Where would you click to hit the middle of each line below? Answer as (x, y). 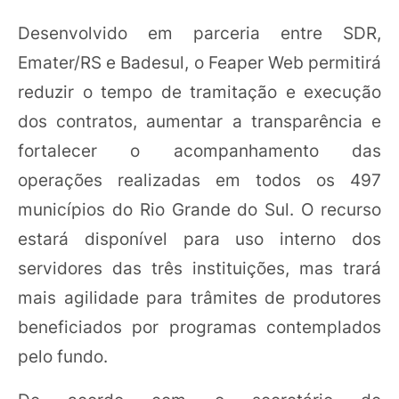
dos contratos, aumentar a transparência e (199, 121)
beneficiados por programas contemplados (199, 326)
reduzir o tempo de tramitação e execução (199, 91)
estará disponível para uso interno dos (199, 238)
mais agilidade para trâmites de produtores (199, 297)
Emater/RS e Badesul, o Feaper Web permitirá (199, 62)
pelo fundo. (63, 356)
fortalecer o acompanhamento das (199, 150)
